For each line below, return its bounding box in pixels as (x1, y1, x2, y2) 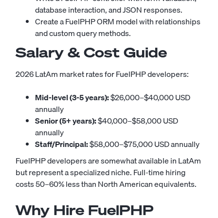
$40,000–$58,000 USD (96, 114, 178, 127)
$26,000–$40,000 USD (109, 91, 190, 104)
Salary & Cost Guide (16, 43, 167, 61)
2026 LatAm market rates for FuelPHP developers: (16, 68, 189, 80)
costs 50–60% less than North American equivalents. (16, 178, 197, 190)
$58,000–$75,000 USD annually (88, 138, 200, 150)
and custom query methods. (35, 27, 131, 39)
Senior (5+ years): (35, 114, 96, 127)
